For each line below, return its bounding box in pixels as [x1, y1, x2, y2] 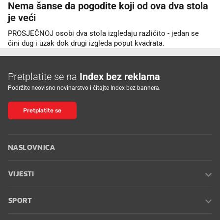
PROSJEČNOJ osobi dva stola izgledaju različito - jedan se [8, 28, 199, 38]
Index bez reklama [80, 70, 160, 82]
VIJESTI [8, 169, 34, 178]
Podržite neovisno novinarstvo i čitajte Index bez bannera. [8, 84, 161, 91]
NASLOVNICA [8, 142, 55, 152]
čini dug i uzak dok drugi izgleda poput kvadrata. [8, 38, 165, 48]
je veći [8, 11, 36, 24]
